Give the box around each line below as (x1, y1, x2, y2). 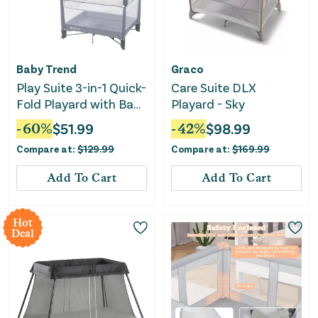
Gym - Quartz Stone (16, 112, 129, 128)
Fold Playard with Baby (16, 96, 147, 112)
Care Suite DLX (171, 79, 256, 96)
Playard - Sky (171, 96, 245, 112)
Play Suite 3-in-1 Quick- (16, 79, 147, 96)
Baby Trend (16, 62, 77, 76)
